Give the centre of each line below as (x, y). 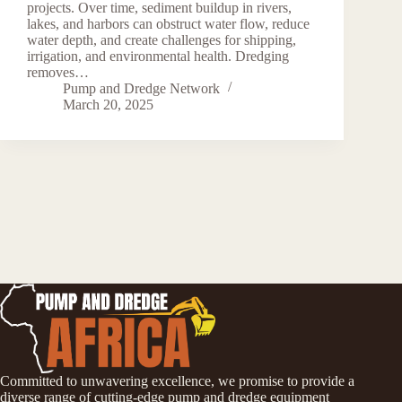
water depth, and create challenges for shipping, (162, 39)
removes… (58, 72)
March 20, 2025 (108, 104)
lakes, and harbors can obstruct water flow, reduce (168, 23)
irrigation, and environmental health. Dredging (158, 56)
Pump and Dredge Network (141, 88)
